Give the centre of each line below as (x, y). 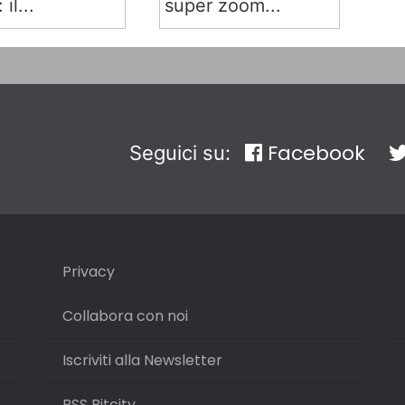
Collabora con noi (125, 316)
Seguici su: (182, 152)
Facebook (313, 153)
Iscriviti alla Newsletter (142, 360)
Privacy (89, 271)
